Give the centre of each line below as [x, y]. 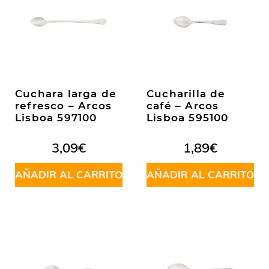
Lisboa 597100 [56, 118]
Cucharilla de [186, 94]
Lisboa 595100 [188, 118]
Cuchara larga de [66, 94]
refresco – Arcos [64, 106]
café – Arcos [183, 106]
